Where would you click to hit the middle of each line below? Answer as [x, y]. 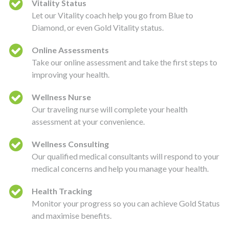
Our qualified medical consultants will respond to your [125, 156]
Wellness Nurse [61, 97]
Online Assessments [70, 50]
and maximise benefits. [72, 215]
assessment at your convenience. [88, 121]
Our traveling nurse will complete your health [110, 109]
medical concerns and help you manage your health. [120, 168]
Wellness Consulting [70, 144]
